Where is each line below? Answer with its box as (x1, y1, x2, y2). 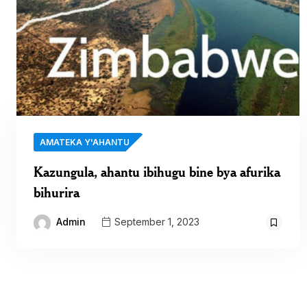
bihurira (34, 184, 79, 201)
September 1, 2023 (112, 216, 199, 228)
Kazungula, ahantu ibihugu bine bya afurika (34, 163, 280, 181)
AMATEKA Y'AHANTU (40, 137, 130, 148)
